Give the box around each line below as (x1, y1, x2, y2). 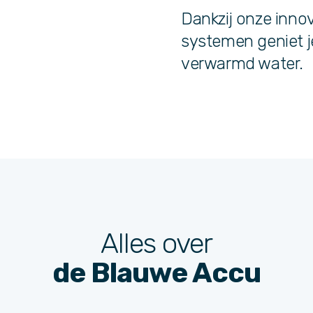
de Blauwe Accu (52, 256, 261, 289)
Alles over (101, 227, 212, 260)
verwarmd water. (181, 54, 303, 73)
